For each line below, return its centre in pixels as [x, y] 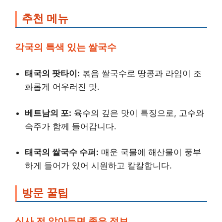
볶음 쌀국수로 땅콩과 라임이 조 [141, 73]
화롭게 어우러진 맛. [62, 87]
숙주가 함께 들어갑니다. [71, 126]
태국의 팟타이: [52, 73]
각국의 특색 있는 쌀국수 [66, 47]
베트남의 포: [48, 113]
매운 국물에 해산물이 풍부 [150, 152]
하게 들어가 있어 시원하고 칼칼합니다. [98, 166]
